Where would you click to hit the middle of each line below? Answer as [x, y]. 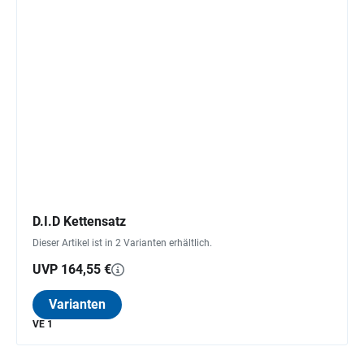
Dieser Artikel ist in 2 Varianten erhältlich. [122, 243]
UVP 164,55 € [72, 269]
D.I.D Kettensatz [79, 221]
